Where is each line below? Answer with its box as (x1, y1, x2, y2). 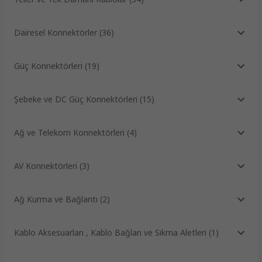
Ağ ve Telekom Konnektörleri (14, 127, 125, 139)
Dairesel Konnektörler (14, 27, 97, 39)
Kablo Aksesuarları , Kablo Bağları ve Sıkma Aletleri (14, 227, 206, 239)
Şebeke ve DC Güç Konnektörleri (14, 94, 137, 105)
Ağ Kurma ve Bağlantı (14, 194, 98, 205)
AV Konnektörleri (14, 160, 77, 172)
